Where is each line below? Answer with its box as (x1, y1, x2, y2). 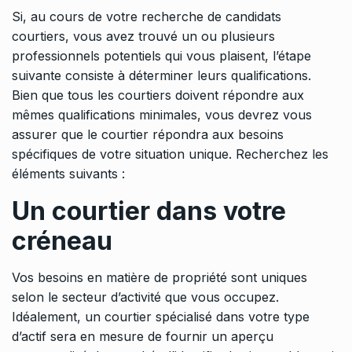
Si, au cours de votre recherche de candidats (12, 9, 281, 25)
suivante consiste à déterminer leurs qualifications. (12, 68, 311, 84)
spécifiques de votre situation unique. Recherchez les (12, 146, 328, 163)
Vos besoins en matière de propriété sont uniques (12, 269, 307, 286)
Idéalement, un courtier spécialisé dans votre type (12, 309, 310, 325)
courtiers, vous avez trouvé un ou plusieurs (12, 28, 275, 45)
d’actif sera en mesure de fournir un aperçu (12, 328, 273, 345)
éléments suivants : (12, 166, 125, 182)
